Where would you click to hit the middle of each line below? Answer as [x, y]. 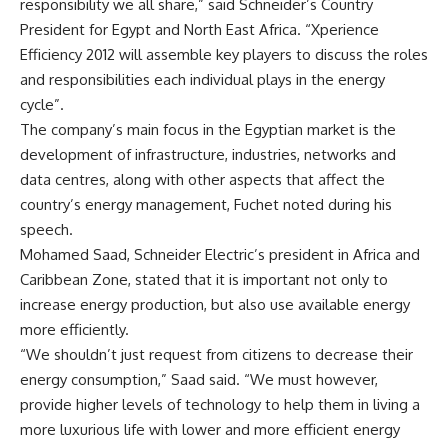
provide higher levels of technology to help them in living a [220, 404]
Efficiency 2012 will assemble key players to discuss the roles [224, 54]
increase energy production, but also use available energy [215, 304]
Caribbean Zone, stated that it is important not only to [204, 279]
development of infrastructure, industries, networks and [208, 154]
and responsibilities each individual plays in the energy [202, 79]
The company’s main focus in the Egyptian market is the [208, 129]
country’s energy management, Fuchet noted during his [206, 204]
